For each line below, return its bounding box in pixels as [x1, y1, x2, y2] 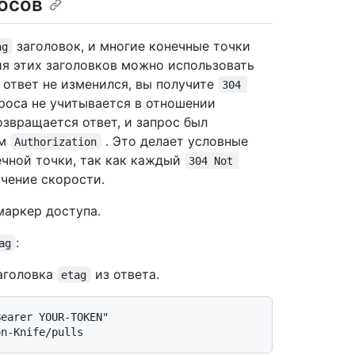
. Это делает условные [101, 132, 252, 149]
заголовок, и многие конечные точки [12, 37, 254, 54]
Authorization [14, 135, 97, 148]
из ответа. [90, 265, 159, 282]
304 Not [189, 154, 240, 167]
